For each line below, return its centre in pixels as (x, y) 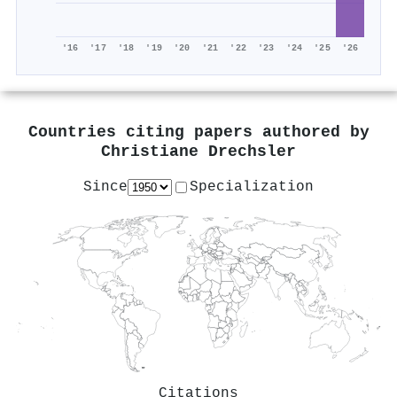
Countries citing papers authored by (198, 133)
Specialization (252, 187)
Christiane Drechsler (198, 152)
